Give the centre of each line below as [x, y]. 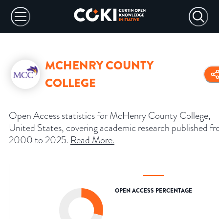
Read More [91, 140]
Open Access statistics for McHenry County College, [110, 116]
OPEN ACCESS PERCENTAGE [153, 191]
